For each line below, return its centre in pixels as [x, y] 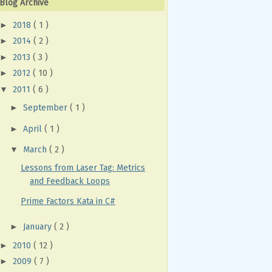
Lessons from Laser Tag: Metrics [83, 168]
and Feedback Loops [70, 181]
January [38, 227]
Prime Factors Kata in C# [68, 202]
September [46, 108]
